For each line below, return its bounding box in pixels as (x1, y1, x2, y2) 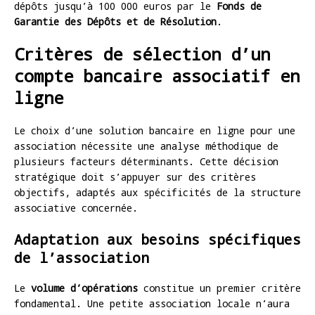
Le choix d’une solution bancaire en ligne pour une (14, 123, 295, 137)
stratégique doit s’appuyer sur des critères (14, 169, 256, 184)
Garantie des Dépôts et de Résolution (14, 14, 217, 28)
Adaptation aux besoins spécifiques (14, 229, 301, 248)
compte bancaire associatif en (14, 64, 300, 87)
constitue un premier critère (138, 281, 301, 295)
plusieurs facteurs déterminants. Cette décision (14, 154, 278, 168)
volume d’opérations (31, 281, 138, 295)
